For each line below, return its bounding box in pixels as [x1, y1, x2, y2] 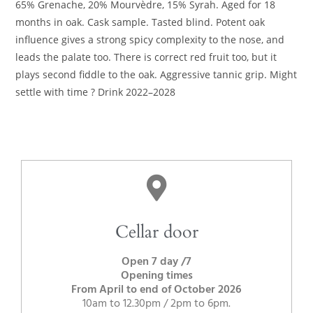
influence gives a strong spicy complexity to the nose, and [15, 32, 285, 46]
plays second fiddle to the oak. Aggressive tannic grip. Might [15, 67, 298, 81]
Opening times [120, 266, 193, 285]
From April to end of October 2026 [71, 280, 242, 299]
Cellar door [115, 219, 198, 244]
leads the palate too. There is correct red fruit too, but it [15, 50, 277, 64]
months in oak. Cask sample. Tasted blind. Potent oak [15, 15, 265, 29]
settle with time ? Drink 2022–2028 [15, 85, 176, 99]
